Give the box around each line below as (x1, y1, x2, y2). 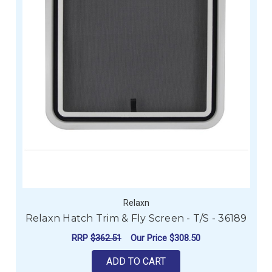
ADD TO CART (106, 256, 166, 268)
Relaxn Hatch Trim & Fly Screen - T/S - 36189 (25, 212, 247, 225)
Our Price (131, 232, 169, 243)
